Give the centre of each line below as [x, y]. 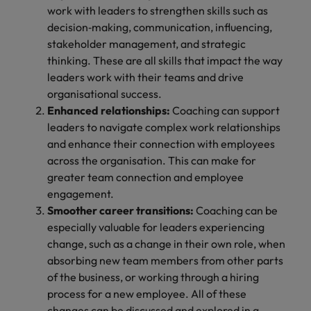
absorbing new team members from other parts [165, 260]
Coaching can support [225, 110]
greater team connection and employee [145, 177]
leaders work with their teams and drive [145, 77]
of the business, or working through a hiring [153, 277]
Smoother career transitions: [120, 210]
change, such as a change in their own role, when [166, 244]
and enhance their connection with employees [161, 144]
